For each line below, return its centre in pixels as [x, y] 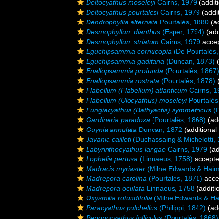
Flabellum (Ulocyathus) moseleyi [136, 100]
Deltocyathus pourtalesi [122, 12]
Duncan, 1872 [160, 130]
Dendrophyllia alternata [122, 22]
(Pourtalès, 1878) [187, 81]
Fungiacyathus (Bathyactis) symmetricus [149, 110]
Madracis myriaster [116, 169]
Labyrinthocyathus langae [126, 149]
